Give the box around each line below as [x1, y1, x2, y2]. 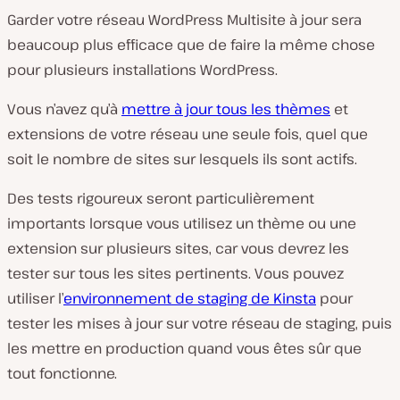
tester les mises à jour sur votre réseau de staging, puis [7, 312, 392, 333]
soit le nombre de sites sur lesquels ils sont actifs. [7, 148, 357, 169]
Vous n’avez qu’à [7, 98, 121, 119]
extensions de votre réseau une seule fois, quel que [7, 123, 368, 144]
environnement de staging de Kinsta [63, 287, 316, 308]
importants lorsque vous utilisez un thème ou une [7, 212, 356, 233]
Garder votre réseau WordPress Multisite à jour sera [7, 9, 362, 29]
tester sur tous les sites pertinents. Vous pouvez [7, 262, 344, 283]
